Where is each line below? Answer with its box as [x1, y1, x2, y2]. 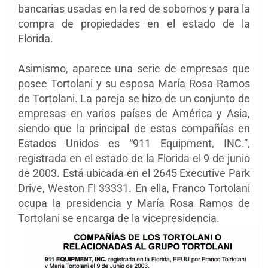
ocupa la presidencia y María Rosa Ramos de [18, 196, 250, 209]
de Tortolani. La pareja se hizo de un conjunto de [18, 92, 250, 105]
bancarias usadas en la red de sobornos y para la [18, 2, 250, 15]
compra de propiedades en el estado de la [18, 17, 250, 30]
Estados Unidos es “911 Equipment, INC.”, [18, 136, 250, 150]
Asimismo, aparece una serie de [18, 62, 176, 75]
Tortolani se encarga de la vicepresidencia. [18, 211, 220, 224]
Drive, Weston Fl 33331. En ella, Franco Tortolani [18, 181, 250, 194]
